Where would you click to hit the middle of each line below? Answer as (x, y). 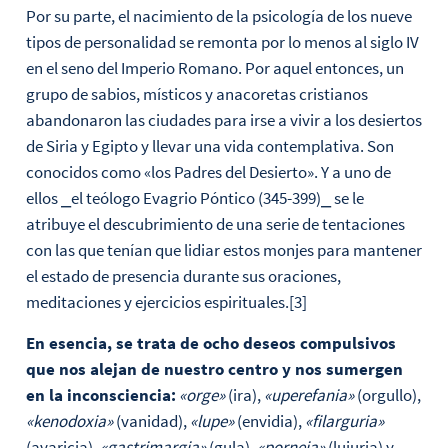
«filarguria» (344, 420)
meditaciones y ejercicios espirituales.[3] (166, 302)
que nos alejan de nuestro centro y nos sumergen (214, 368)
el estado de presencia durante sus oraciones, (183, 276)
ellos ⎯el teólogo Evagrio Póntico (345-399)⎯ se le (194, 198)
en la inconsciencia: (100, 394)
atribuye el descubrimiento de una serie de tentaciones (215, 224)
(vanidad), (151, 420)
